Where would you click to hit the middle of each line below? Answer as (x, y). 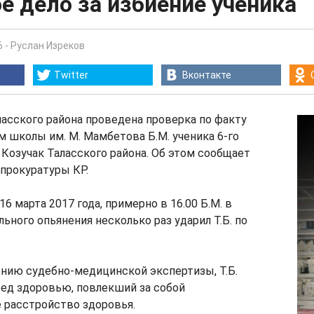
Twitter (71, 75)
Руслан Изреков (48, 46)
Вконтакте (207, 75)
